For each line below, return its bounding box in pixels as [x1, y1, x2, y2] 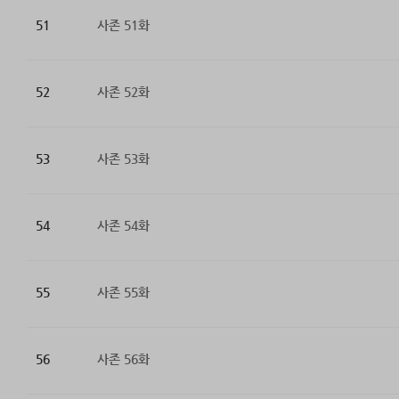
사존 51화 [96, 18, 150, 33]
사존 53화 [96, 151, 150, 167]
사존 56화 [96, 352, 150, 367]
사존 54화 [96, 218, 150, 233]
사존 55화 [96, 285, 150, 300]
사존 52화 [96, 85, 150, 100]
